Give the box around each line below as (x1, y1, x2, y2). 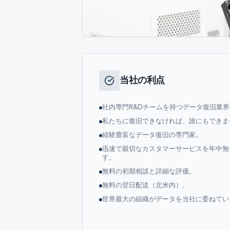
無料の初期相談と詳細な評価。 (102, 168, 196, 175)
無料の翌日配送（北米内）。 (102, 182, 189, 189)
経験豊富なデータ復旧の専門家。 (102, 132, 202, 139)
